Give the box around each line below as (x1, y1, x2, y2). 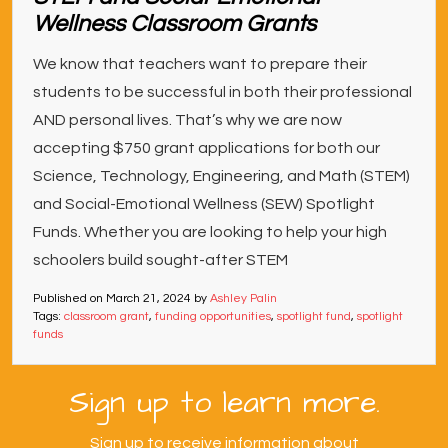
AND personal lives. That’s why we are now (33, 112, 342, 129)
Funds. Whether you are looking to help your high (33, 224, 387, 241)
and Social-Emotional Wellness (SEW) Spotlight (33, 196, 375, 213)
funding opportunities (155, 310, 271, 324)
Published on (33, 292, 106, 306)
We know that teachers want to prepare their (33, 56, 367, 73)
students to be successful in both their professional (33, 84, 412, 101)
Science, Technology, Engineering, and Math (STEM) (33, 168, 410, 185)
